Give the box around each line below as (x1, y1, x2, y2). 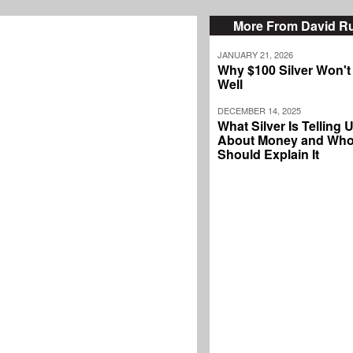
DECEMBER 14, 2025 (217, 104, 301, 117)
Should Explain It (217, 145, 319, 164)
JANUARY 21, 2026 (217, 48, 293, 61)
